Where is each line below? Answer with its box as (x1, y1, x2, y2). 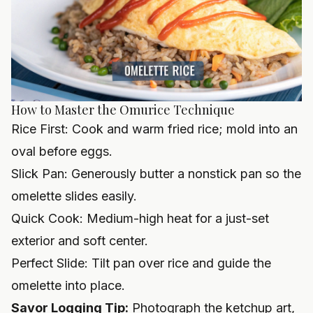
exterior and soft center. (11, 233, 148, 249)
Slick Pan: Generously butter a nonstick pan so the (11, 166, 301, 182)
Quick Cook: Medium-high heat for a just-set (11, 211, 269, 226)
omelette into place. (11, 278, 125, 293)
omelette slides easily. (11, 189, 137, 204)
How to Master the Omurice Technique (11, 101, 235, 119)
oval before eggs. (11, 144, 112, 159)
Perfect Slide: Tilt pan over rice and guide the (11, 256, 271, 271)
